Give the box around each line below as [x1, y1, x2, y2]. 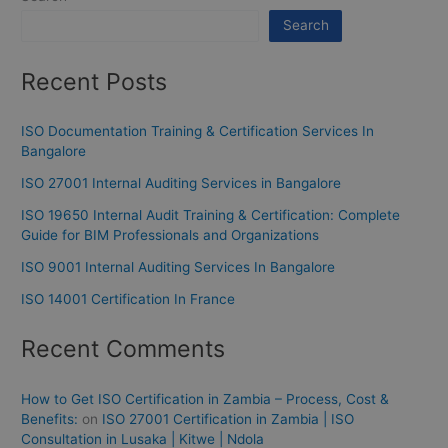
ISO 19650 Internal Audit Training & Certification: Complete [21, 207, 401, 224]
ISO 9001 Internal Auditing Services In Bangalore [21, 259, 336, 276]
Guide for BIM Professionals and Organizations [21, 227, 320, 244]
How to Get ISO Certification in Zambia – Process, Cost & [21, 390, 390, 407]
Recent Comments [21, 334, 226, 364]
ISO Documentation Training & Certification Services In [21, 123, 375, 140]
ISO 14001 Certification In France [21, 291, 236, 308]
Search [282, 17, 329, 34]
